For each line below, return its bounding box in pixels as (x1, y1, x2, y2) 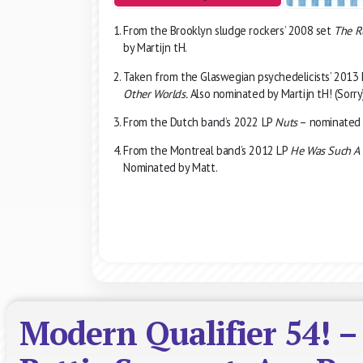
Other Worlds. (123, 85, 188, 101)
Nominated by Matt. (123, 160, 218, 176)
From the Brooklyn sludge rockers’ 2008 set (123, 23, 335, 39)
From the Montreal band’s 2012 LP (123, 143, 291, 159)
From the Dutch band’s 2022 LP (123, 113, 275, 130)
